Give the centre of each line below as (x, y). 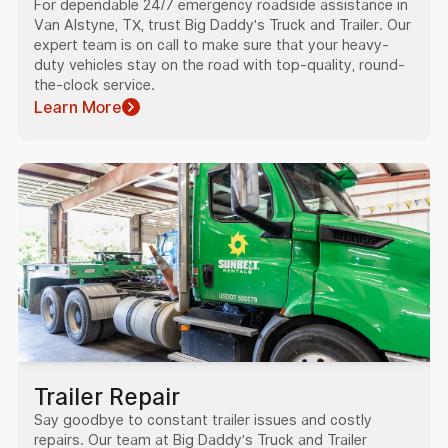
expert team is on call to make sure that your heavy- (211, 44)
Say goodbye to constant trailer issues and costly (202, 420)
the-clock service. (94, 84)
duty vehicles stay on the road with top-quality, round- (219, 64)
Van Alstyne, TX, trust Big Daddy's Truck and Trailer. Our (222, 24)
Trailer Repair (106, 397)
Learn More (77, 106)
